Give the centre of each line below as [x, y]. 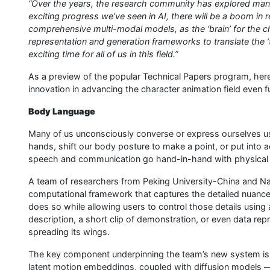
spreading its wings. [69, 232]
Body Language [62, 111]
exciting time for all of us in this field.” [103, 54]
